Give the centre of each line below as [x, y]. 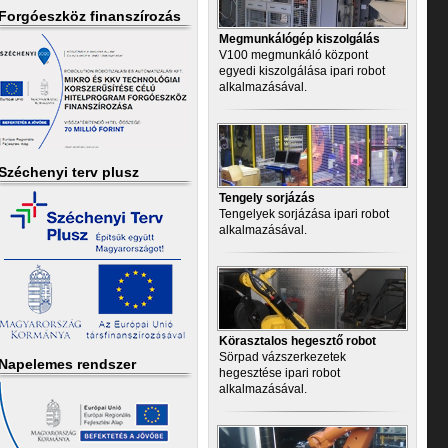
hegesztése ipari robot [279, 373]
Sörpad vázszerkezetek [282, 357]
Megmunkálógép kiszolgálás [299, 39]
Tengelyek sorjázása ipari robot [304, 214]
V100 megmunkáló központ [293, 55]
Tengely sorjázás [267, 198]
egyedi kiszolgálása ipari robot [302, 71]
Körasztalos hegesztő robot [297, 341]
